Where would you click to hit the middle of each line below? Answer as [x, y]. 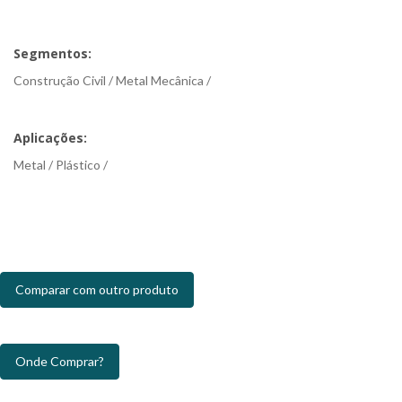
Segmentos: [52, 53]
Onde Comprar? [60, 361]
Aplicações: [50, 138]
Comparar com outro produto [97, 289]
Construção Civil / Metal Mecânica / [112, 80]
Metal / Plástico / [61, 165]
